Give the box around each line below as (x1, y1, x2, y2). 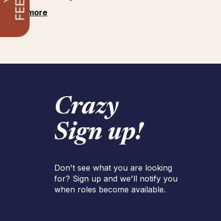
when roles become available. (54, 184, 166, 194)
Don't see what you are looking (54, 163, 172, 173)
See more (10, 7, 47, 17)
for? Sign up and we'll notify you (54, 174, 178, 184)
